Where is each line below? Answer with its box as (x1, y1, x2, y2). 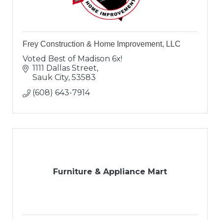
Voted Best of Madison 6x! (23, 54, 122, 64)
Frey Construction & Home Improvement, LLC (23, 40, 181, 49)
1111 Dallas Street (32, 63, 97, 73)
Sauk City (32, 73, 68, 82)
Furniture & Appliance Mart (53, 167, 167, 177)
